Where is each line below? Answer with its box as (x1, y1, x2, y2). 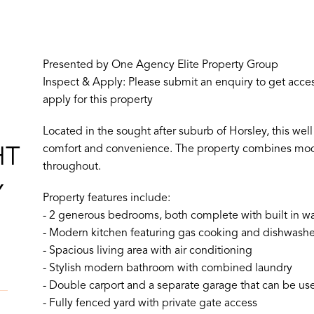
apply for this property (42, 94, 153, 106)
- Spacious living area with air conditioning (42, 245, 252, 257)
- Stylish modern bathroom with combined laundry (42, 262, 292, 274)
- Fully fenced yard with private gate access (42, 297, 257, 309)
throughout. (42, 161, 101, 172)
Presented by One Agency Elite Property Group (42, 59, 278, 71)
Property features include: (42, 192, 170, 204)
